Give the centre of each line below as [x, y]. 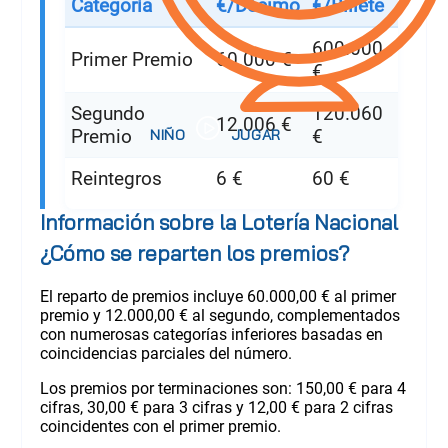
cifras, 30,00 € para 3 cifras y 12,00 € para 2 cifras [216, 407]
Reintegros [116, 178]
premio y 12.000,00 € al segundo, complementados [219, 315]
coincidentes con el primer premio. [160, 426]
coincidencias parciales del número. [165, 353]
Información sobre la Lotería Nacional [218, 221]
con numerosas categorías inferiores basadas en [211, 334]
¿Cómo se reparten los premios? [194, 252]
